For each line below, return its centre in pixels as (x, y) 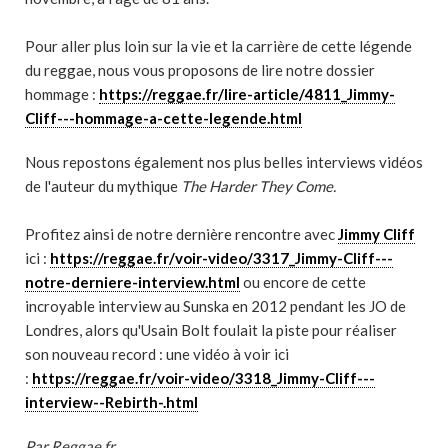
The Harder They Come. (258, 186)
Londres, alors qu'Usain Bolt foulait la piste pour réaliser (211, 330)
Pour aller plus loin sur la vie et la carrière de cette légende (218, 46)
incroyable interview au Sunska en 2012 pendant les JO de (215, 306)
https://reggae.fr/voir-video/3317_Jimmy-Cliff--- (221, 258)
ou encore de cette (303, 282)
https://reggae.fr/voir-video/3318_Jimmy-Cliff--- (203, 378)
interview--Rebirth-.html (111, 402)
